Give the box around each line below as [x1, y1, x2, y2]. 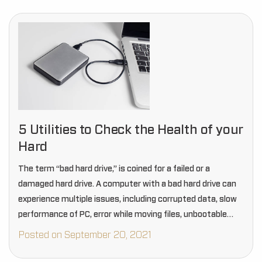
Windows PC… [18, 226, 71, 234]
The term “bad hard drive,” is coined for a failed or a [18, 165, 210, 173]
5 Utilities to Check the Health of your [18, 123, 244, 136]
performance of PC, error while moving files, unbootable [18, 211, 227, 219]
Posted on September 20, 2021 [18, 230, 151, 240]
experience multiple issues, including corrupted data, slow [18, 195, 237, 204]
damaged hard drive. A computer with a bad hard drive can [18, 180, 236, 188]
